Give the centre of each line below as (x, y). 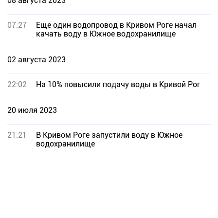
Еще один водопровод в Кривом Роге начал (116, 25)
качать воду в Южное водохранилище (106, 34)
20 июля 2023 (32, 110)
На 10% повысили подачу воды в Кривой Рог (118, 84)
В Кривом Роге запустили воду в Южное (109, 135)
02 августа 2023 (36, 60)
